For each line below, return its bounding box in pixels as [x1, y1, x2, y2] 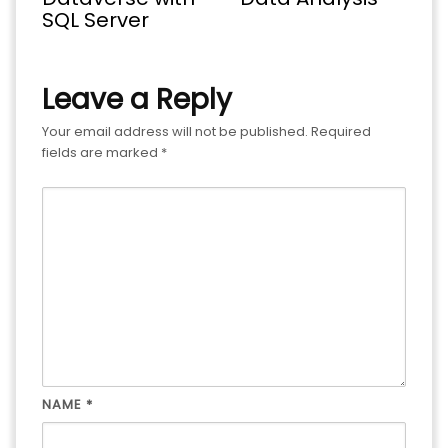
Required [311, 121, 371, 141]
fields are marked [42, 142, 161, 162]
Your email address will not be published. [42, 121, 308, 141]
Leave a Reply [42, 79, 232, 119]
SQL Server [42, 5, 149, 34]
